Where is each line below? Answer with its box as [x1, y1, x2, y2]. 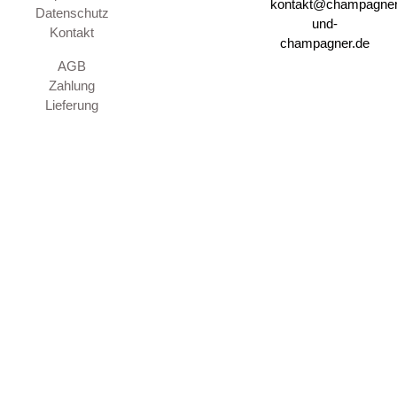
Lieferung [45, 97, 99, 113]
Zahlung [49, 78, 96, 94]
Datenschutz [35, 5, 109, 21]
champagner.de [280, 35, 370, 51]
